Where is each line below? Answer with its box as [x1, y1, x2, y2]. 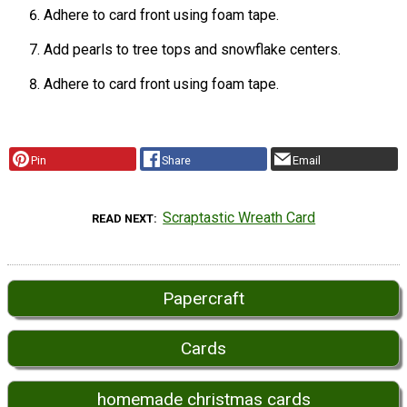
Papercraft [163, 287, 244, 309]
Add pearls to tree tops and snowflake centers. [44, 41, 341, 59]
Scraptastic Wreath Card [163, 208, 316, 226]
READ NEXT [91, 211, 154, 225]
